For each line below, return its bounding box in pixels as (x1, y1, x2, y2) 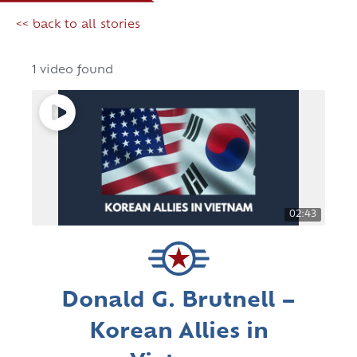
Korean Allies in (88, 322, 269, 344)
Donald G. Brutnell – (61, 291, 296, 313)
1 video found (32, 65, 113, 77)
